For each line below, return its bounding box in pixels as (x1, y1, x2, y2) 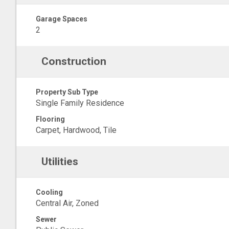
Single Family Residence (36, 98, 124, 108)
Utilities (41, 155, 78, 168)
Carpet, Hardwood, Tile (36, 125, 117, 135)
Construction (41, 55, 106, 67)
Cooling (36, 188, 63, 196)
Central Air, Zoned (36, 198, 99, 208)
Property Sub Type (36, 88, 98, 96)
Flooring (36, 115, 65, 123)
